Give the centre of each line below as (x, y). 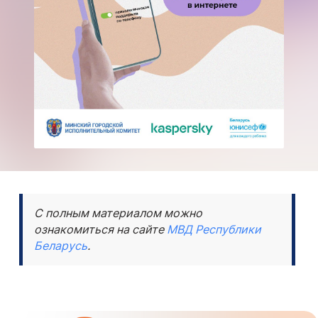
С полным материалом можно (118, 213)
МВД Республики (214, 229)
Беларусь (61, 246)
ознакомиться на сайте (100, 229)
